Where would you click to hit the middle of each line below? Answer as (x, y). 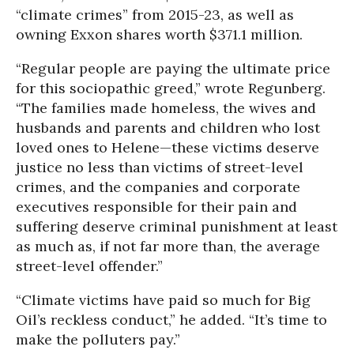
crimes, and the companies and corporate (158, 186)
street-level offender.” (89, 265)
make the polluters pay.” (98, 339)
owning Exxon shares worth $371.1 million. (159, 34)
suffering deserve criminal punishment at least (177, 226)
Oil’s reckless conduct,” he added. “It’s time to (171, 319)
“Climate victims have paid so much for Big (163, 299)
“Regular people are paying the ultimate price (173, 68)
